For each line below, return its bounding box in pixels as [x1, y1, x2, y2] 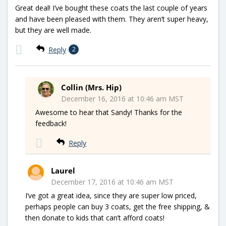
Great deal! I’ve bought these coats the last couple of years [15, 3, 207, 13]
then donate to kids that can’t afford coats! [25, 212, 164, 222]
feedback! [35, 118, 67, 128]
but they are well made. [15, 25, 91, 35]
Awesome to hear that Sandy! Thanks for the [35, 107, 182, 117]
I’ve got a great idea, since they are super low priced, [25, 190, 197, 200]
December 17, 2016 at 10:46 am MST [51, 177, 174, 187]
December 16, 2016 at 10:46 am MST [61, 93, 184, 103]
